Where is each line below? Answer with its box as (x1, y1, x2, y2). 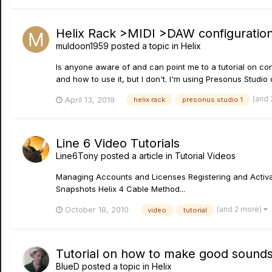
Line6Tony (56, 151, 98, 161)
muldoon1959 (56, 40, 109, 51)
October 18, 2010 (65, 205, 129, 215)
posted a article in (98, 151, 175, 161)
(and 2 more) (217, 205, 263, 214)
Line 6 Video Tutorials (56, 136, 180, 151)
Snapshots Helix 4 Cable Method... (56, 184, 185, 194)
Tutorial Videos (175, 151, 236, 161)
